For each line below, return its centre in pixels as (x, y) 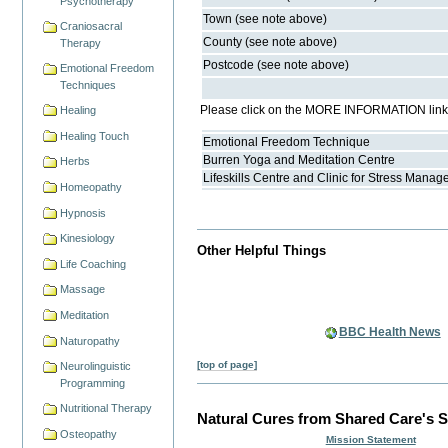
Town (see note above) (265, 19)
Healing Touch (95, 135)
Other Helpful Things (262, 250)
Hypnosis (83, 212)
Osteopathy (89, 433)
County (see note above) (270, 42)
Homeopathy (91, 186)
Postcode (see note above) (276, 65)
